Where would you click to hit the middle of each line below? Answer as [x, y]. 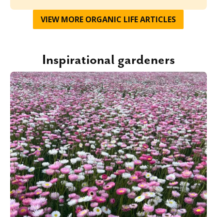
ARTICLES [157, 20]
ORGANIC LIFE [112, 20]
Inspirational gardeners [108, 60]
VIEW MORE [63, 20]
